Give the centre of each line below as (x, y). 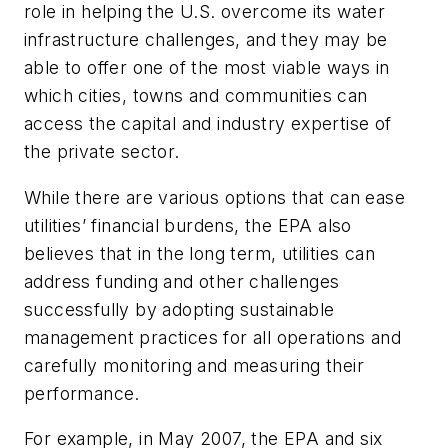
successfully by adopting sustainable (179, 309)
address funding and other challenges (182, 281)
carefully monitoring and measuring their (194, 365)
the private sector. (102, 152)
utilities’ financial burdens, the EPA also (188, 225)
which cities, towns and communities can (196, 96)
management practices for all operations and (213, 337)
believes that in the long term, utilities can (199, 253)
